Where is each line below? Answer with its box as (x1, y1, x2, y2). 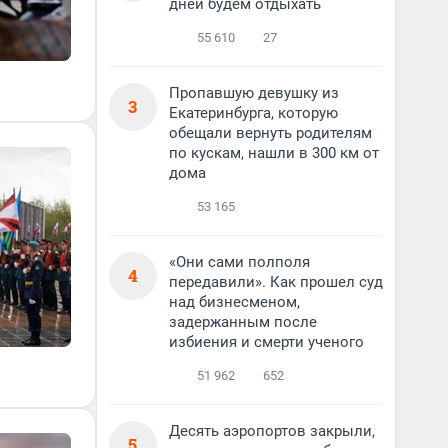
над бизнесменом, (169, 293, 300, 311)
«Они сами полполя (169, 253, 310, 271)
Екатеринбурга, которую (169, 104, 338, 122)
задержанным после (169, 313, 317, 331)
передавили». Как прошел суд (169, 273, 383, 291)
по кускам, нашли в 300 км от (169, 144, 379, 162)
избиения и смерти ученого (169, 333, 364, 351)
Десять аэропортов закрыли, (169, 422, 375, 440)
